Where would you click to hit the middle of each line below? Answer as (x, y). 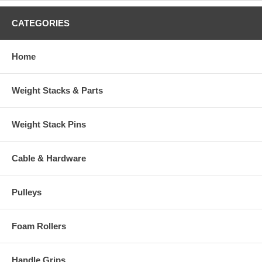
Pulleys (27, 192)
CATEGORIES (41, 23)
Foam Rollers (39, 226)
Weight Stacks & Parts (57, 91)
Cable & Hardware (49, 158)
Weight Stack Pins (49, 125)
